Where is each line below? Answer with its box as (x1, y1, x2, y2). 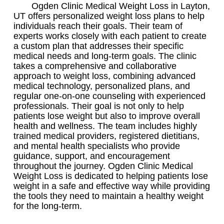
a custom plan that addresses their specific (13, 40, 183, 51)
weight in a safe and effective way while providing (13, 180, 210, 191)
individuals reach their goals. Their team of (13, 20, 182, 31)
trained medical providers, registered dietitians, (13, 130, 199, 141)
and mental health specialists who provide (13, 140, 180, 151)
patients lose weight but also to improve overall (13, 110, 200, 121)
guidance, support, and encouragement (13, 150, 170, 161)
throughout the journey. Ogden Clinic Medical (13, 160, 193, 171)
